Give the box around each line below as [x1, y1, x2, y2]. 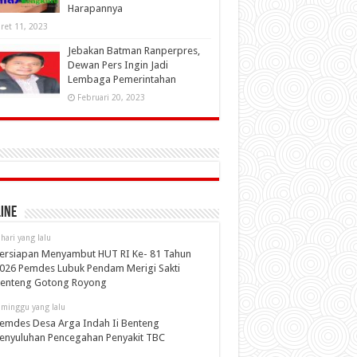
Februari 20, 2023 [76, 92, 145, 102]
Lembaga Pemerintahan [67, 73, 176, 85]
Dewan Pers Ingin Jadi [67, 59, 168, 71]
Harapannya [67, 2, 123, 14]
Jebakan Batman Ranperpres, [67, 45, 200, 57]
